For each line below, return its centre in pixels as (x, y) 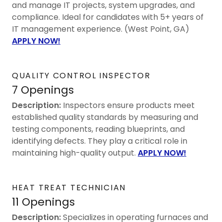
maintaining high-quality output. (75, 153)
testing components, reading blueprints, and (98, 129)
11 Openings (43, 202)
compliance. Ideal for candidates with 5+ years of (108, 17)
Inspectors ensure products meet (128, 105)
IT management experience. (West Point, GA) (102, 29)
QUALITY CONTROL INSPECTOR (81, 75)
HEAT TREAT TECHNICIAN (69, 187)
